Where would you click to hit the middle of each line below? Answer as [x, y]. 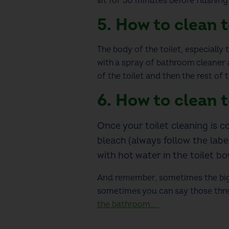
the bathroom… [127, 204]
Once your [121, 126]
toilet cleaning [176, 126]
